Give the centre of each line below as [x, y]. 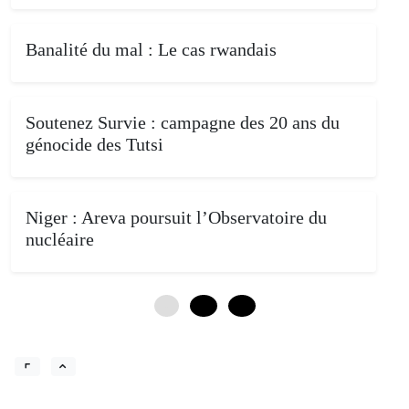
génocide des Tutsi [94, 144]
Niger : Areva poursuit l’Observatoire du [176, 217]
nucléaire [60, 239]
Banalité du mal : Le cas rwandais [151, 49]
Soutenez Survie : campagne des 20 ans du [183, 122]
